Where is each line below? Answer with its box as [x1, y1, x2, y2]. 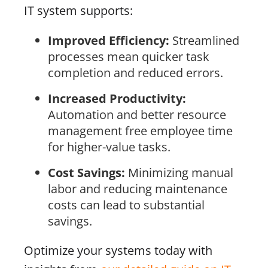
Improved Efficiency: [48, 32, 169, 48]
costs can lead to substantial [48, 196, 205, 213]
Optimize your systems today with [24, 242, 212, 258]
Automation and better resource [48, 106, 226, 123]
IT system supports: [24, 2, 133, 19]
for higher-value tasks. [48, 138, 170, 155]
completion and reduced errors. [48, 64, 223, 81]
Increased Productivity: [48, 90, 186, 106]
